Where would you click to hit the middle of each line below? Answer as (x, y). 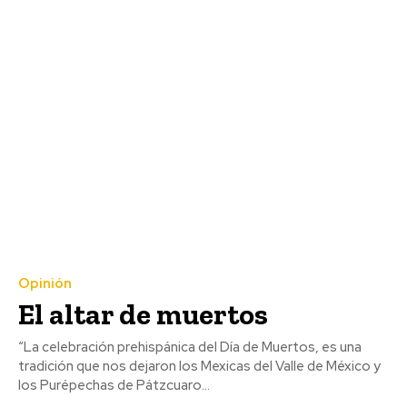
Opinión (45, 283)
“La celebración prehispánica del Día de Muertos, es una (190, 347)
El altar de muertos (143, 314)
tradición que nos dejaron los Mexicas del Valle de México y (199, 366)
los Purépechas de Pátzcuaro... (114, 385)
